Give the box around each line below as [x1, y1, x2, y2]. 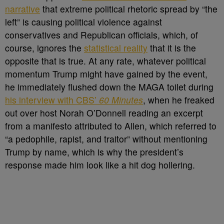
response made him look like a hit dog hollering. [5, 158, 195, 171]
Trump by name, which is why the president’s [5, 145, 183, 158]
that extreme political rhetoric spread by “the [40, 2, 217, 15]
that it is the [147, 41, 196, 54]
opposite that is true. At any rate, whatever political [5, 54, 206, 67]
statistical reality [84, 41, 147, 54]
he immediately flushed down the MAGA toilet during [5, 80, 213, 93]
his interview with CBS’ [5, 93, 99, 106]
